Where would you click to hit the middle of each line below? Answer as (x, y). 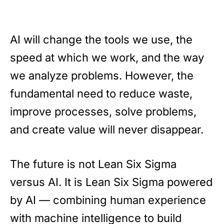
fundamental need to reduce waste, (101, 93)
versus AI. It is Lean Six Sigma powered (111, 182)
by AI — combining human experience (108, 200)
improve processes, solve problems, (103, 111)
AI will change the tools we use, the (101, 39)
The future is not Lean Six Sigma (93, 164)
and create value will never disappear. (107, 129)
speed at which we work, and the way (107, 57)
